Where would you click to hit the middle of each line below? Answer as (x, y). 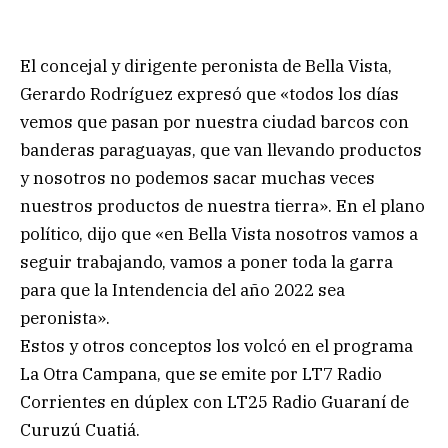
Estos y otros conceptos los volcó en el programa (216, 346)
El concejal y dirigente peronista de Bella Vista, (206, 66)
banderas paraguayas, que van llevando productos (221, 150)
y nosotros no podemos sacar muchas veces (197, 178)
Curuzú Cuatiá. (80, 430)
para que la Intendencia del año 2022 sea (182, 290)
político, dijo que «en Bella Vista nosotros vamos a (219, 234)
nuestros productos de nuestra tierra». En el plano (222, 206)
